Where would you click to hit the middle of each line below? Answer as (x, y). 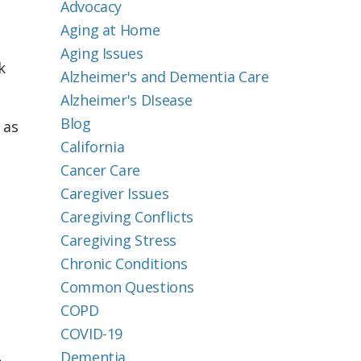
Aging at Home (110, 30)
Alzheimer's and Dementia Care (165, 77)
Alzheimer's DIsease (127, 100)
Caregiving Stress (118, 240)
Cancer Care (101, 170)
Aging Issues (102, 53)
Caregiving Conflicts (127, 217)
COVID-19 (92, 334)
